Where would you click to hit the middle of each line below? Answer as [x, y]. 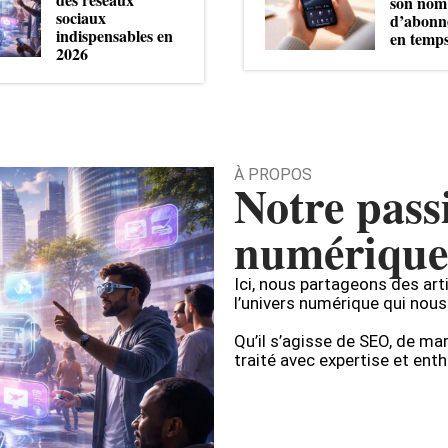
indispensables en [114, 35]
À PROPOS [273, 174]
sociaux [81, 17]
